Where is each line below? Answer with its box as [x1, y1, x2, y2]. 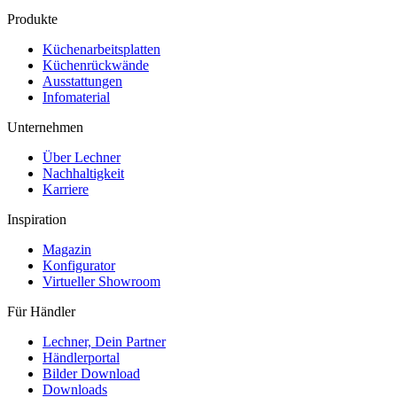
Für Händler [7, 303, 75, 319]
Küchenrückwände [43, 57, 149, 73]
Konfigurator [43, 257, 115, 273]
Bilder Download [43, 365, 140, 381]
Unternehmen [7, 119, 83, 135]
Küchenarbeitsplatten [43, 41, 160, 57]
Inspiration [7, 211, 66, 227]
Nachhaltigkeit [43, 165, 124, 181]
